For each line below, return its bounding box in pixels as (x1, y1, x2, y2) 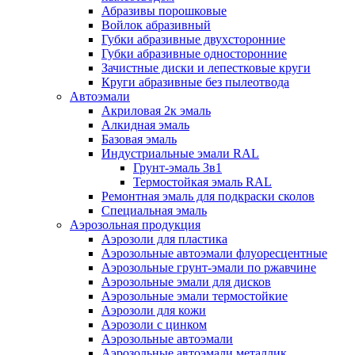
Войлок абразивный (101, 18, 211, 32)
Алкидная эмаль (101, 118, 189, 132)
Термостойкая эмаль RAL (133, 175, 272, 189)
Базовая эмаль (101, 132, 177, 146)
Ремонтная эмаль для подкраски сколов (101, 189, 315, 203)
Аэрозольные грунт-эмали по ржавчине (101, 261, 316, 274)
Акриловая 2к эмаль (101, 104, 211, 117)
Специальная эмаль (101, 204, 207, 217)
